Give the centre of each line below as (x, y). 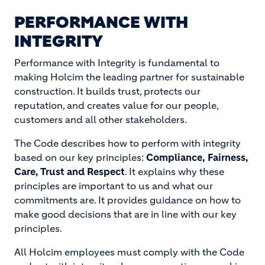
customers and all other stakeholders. (101, 119)
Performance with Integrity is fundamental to (117, 63)
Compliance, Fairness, (197, 157)
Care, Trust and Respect (70, 172)
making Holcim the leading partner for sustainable (129, 77)
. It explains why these (174, 172)
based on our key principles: (80, 157)
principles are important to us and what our (114, 186)
